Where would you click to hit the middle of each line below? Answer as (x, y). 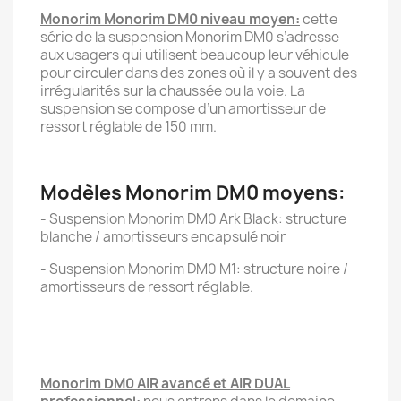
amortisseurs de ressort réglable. (147, 287)
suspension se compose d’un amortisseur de (183, 109)
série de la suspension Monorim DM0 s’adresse (190, 37)
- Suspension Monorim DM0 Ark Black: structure (193, 219)
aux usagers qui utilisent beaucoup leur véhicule (195, 55)
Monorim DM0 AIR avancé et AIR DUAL (165, 384)
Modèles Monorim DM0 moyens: (193, 193)
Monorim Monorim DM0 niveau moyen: (170, 19)
